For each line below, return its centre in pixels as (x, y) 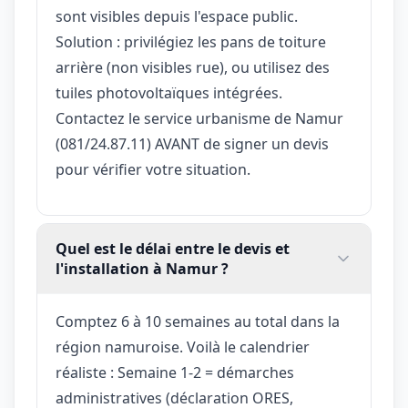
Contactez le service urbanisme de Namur (199, 118)
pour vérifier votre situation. (153, 169)
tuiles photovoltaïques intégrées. (169, 92)
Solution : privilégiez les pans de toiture (191, 41)
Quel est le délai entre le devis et (173, 248)
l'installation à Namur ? (142, 268)
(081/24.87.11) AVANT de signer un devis (192, 143)
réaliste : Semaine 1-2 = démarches (175, 372)
